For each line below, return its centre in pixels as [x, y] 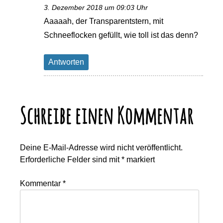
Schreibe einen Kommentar [107, 115]
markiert [140, 159]
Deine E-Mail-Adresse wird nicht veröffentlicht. [102, 147]
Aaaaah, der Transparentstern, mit [104, 21]
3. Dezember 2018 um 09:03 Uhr [96, 8]
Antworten [66, 62]
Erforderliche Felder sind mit [71, 159]
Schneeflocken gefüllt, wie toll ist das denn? [121, 35]
